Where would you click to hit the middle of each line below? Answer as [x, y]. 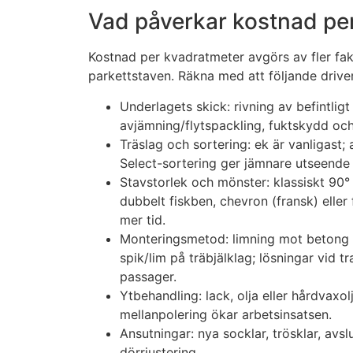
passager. [148, 276]
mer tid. [143, 219]
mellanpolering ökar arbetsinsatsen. [226, 314]
